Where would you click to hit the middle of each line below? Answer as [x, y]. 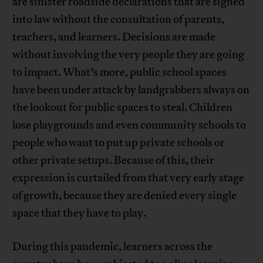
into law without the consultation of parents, [119, 20]
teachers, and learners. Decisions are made [114, 37]
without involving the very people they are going [129, 55]
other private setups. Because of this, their [114, 161]
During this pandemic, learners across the [113, 247]
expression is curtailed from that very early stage [129, 178]
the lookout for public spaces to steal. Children [123, 108]
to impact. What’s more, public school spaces [120, 73]
